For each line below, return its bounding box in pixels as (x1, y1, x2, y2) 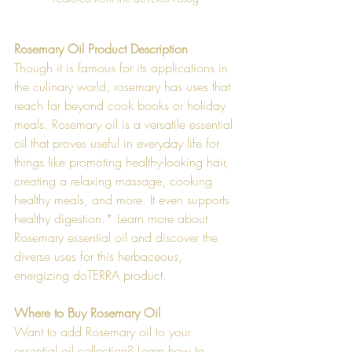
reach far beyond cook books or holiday (14, 96, 229, 114)
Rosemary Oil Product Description (14, 39, 188, 57)
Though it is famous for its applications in (14, 58, 232, 76)
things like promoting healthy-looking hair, (14, 152, 233, 170)
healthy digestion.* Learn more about (14, 209, 211, 227)
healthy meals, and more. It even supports (14, 190, 233, 208)
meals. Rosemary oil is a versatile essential (14, 115, 236, 133)
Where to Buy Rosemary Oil (14, 303, 160, 321)
